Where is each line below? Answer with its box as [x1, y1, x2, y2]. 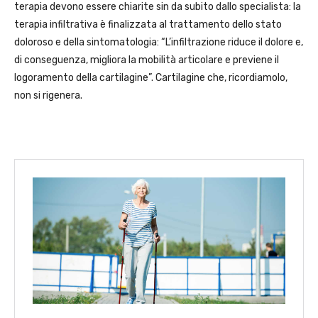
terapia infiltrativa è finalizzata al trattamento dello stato [14, 18, 282, 31]
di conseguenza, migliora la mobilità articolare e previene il [14, 54, 279, 67]
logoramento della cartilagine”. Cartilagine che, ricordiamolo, [14, 72, 287, 84]
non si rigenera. [14, 89, 82, 102]
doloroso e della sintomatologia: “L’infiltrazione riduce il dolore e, [14, 36, 303, 49]
